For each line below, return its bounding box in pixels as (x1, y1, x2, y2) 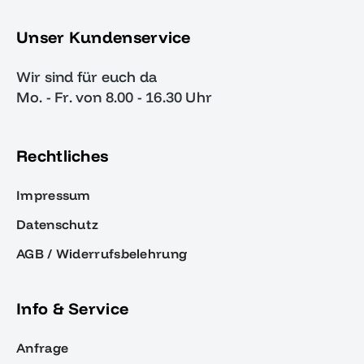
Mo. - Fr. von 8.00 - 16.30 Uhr (16, 88, 212, 106)
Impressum (16, 187, 91, 203)
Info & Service (16, 298, 129, 318)
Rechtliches (16, 145, 109, 166)
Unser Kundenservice (16, 27, 191, 47)
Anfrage (16, 340, 69, 356)
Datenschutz (16, 216, 99, 232)
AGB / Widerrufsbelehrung (16, 245, 188, 262)
